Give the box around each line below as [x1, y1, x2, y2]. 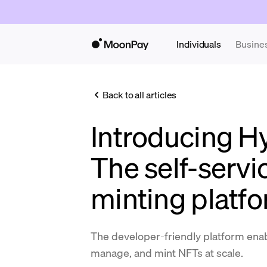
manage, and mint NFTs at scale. [91, 246, 243, 259]
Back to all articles [103, 88, 177, 101]
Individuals [176, 38, 222, 50]
